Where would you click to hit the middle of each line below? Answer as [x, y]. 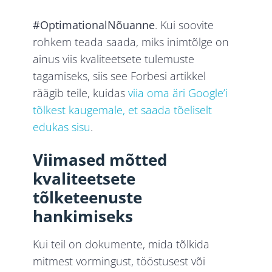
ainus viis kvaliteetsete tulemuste [114, 59]
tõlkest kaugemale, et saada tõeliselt [123, 110]
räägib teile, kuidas [81, 93]
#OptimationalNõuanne [94, 25]
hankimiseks [83, 216]
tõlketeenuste [88, 197]
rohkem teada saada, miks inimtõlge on [131, 42]
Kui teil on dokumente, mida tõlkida [121, 244]
